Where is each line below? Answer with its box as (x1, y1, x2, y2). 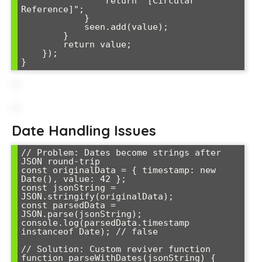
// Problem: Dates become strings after (21, 147, 221, 158)
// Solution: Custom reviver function (21, 244, 211, 255)
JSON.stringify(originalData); (21, 191, 174, 202)
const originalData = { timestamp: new (21, 165, 216, 176)
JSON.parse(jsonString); (21, 209, 142, 220)
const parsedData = (21, 200, 116, 211)
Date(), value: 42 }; (21, 174, 126, 185)
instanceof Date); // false (21, 226, 158, 237)
